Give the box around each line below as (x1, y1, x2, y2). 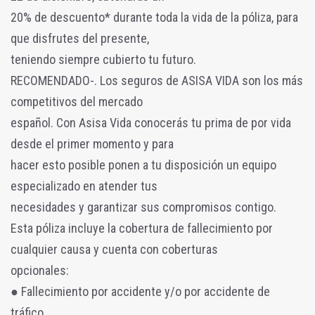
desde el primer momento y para (11, 136, 174, 151)
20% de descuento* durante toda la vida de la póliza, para (11, 9, 298, 25)
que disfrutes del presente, (11, 30, 149, 46)
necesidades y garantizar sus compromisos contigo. (11, 199, 276, 214)
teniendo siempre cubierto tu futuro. (11, 51, 196, 67)
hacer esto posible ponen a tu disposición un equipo (11, 157, 276, 172)
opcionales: (11, 262, 69, 278)
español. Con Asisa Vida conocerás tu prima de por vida (11, 115, 291, 130)
